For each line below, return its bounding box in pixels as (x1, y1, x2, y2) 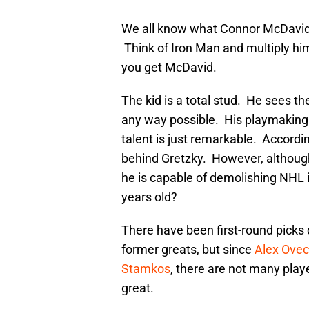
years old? (121, 190, 177, 205)
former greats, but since (121, 242, 255, 257)
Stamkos (121, 261, 170, 277)
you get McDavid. (121, 60, 217, 75)
